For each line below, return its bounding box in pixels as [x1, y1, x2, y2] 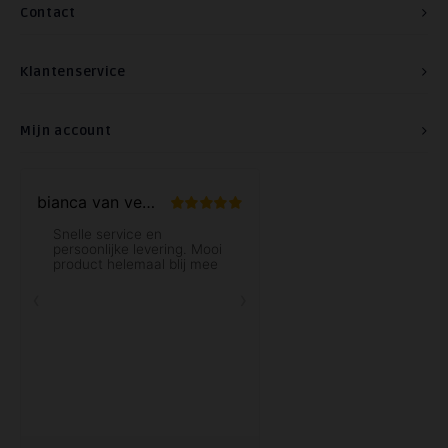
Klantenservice [20, 63, 126, 80]
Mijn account [20, 122, 112, 139]
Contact [20, 4, 76, 21]
